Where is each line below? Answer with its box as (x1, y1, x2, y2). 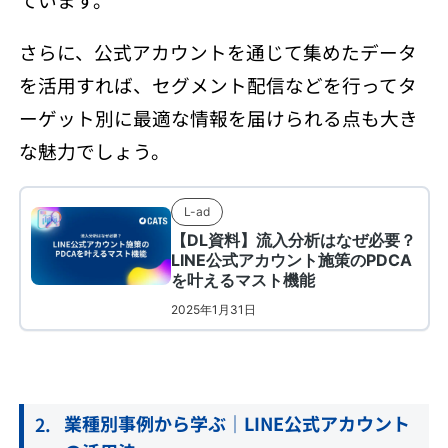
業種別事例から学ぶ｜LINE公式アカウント (63, 410, 410, 437)
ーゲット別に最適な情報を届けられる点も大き (18, 104, 418, 132)
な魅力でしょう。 (18, 137, 170, 165)
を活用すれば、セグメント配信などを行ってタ (18, 71, 417, 99)
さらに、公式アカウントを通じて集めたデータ (18, 38, 417, 66)
